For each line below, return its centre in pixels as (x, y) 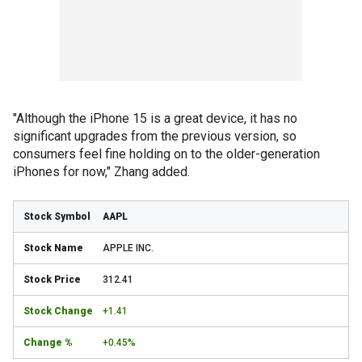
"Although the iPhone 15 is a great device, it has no (155, 118)
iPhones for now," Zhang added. (101, 171)
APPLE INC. (128, 248)
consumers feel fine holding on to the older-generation (166, 154)
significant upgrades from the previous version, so (155, 136)
